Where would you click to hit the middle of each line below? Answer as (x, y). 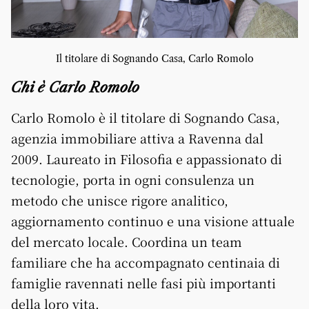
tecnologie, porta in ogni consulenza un (133, 179)
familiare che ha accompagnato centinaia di (146, 262)
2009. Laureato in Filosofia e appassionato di (147, 158)
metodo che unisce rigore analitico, (120, 200)
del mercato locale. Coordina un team (127, 241)
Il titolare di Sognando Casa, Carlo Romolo (154, 58)
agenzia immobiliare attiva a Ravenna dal (137, 138)
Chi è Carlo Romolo (75, 87)
